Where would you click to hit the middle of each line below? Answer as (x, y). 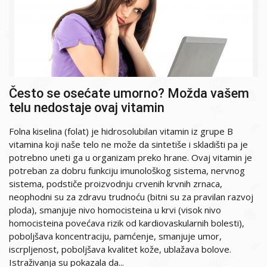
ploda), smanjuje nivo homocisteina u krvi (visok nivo (115, 210)
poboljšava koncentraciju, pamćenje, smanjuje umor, (115, 236)
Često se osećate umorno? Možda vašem (129, 94)
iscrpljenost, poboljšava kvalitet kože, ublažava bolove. (120, 249)
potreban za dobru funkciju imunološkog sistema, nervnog (127, 171)
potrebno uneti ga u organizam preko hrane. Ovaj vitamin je (131, 158)
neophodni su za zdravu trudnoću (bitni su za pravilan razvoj (131, 197)
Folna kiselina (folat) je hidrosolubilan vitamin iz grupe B (121, 131)
